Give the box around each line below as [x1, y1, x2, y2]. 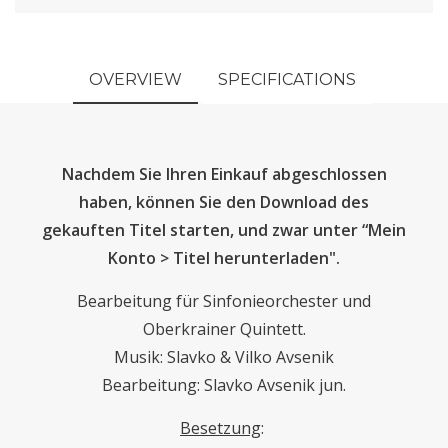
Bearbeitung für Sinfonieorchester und [77, 290, 371, 313]
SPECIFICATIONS [217, 69, 356, 89]
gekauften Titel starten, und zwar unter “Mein [42, 219, 406, 242]
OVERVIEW [89, 69, 183, 89]
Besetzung [180, 417, 261, 440]
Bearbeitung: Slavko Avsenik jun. [102, 374, 346, 397]
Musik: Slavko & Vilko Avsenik [114, 346, 334, 369]
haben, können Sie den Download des [79, 191, 369, 214]
